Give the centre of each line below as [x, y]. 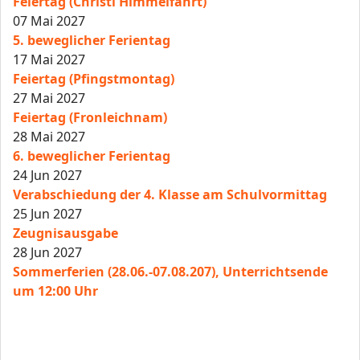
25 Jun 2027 [47, 213]
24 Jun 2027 [47, 175]
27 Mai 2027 [49, 98]
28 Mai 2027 [49, 136]
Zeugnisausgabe [65, 233]
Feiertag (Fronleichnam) [90, 117]
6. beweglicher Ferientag [92, 155]
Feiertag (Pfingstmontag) [94, 78]
